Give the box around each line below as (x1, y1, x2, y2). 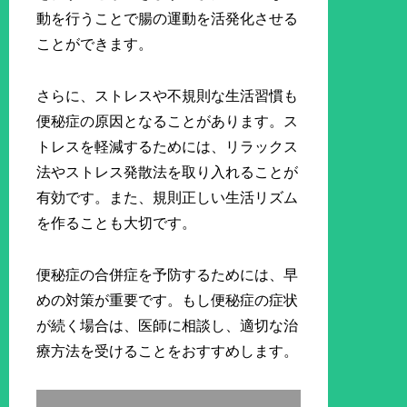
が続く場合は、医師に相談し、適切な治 (36, 317, 299, 333)
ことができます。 (36, 36, 154, 53)
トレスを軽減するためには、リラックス (36, 138, 299, 154)
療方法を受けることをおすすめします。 (36, 342, 299, 359)
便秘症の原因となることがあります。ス (36, 113, 299, 129)
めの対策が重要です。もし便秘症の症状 (36, 292, 299, 308)
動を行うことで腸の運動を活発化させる (36, 11, 299, 27)
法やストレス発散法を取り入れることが (36, 164, 299, 180)
